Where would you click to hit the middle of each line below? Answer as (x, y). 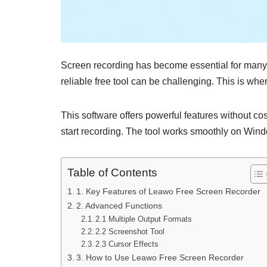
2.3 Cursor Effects (127, 244)
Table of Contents (112, 173)
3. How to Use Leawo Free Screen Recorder (160, 257)
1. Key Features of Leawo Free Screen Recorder (168, 191)
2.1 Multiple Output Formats (144, 219)
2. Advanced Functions (119, 206)
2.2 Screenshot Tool (130, 232)
